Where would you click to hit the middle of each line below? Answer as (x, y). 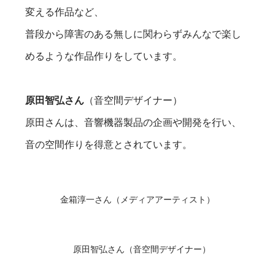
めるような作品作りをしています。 (104, 56)
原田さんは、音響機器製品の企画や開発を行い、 (134, 122)
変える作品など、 (65, 12)
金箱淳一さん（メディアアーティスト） (137, 199)
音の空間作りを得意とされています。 (109, 144)
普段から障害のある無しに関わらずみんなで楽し (134, 34)
